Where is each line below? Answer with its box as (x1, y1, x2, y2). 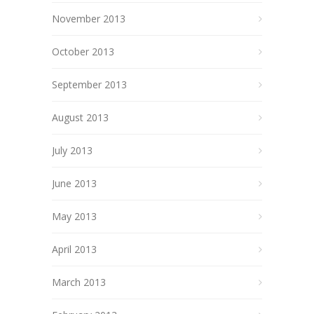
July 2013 (52, 143, 93, 157)
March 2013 (52, 275, 106, 289)
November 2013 (52, 11, 125, 25)
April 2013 (52, 242, 97, 256)
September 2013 (52, 77, 127, 91)
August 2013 (52, 110, 109, 124)
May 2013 (52, 209, 97, 223)
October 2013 (52, 44, 114, 58)
